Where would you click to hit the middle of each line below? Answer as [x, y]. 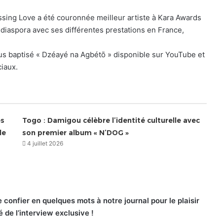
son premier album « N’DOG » [76, 133]
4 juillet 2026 [45, 144]
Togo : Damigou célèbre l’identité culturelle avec [111, 121]
